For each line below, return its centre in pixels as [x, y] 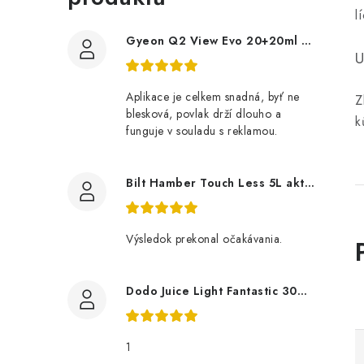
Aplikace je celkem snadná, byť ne [213, 97]
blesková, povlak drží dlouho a [204, 114]
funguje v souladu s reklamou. [202, 131]
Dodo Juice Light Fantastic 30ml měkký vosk [302, 291]
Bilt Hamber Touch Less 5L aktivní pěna [309, 183]
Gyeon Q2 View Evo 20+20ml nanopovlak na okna [306, 41]
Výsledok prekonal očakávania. [204, 239]
